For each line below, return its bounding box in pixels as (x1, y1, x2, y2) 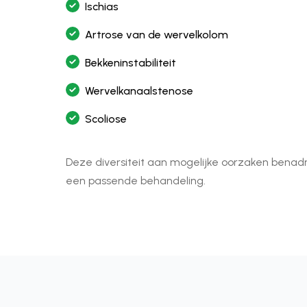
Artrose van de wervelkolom (85, 28, 228, 42)
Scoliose (85, 112, 127, 126)
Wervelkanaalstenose (85, 84, 193, 98)
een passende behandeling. (66, 174, 206, 188)
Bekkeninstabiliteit (85, 56, 176, 70)
